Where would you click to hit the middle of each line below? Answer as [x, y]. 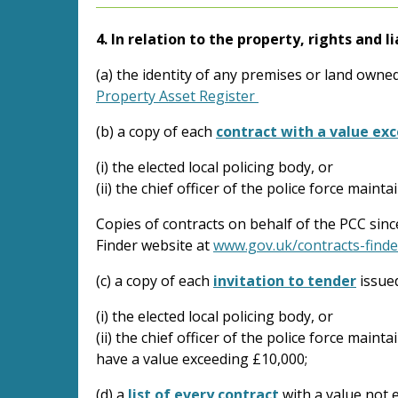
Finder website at [155, 245]
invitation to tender [285, 280]
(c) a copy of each [153, 280]
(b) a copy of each [156, 131]
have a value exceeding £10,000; [202, 358]
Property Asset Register [177, 96]
